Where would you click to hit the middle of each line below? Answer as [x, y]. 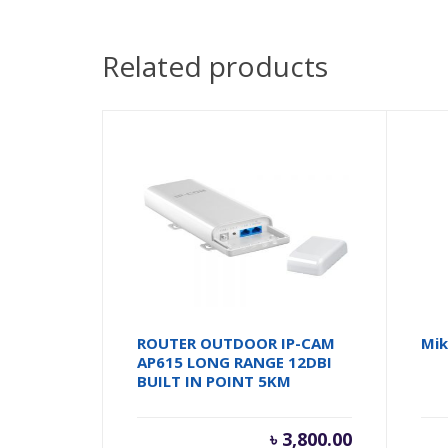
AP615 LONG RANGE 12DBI [235, 362]
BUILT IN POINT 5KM [214, 381]
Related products [215, 66]
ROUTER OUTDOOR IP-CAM [236, 343]
